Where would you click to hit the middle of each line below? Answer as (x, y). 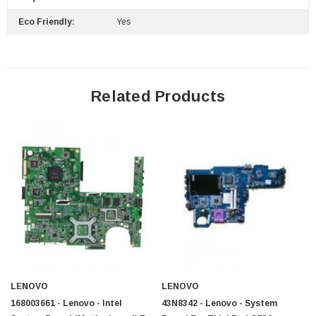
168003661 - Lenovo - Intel (66, 304)
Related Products (158, 97)
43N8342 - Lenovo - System (219, 304)
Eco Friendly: (47, 22)
